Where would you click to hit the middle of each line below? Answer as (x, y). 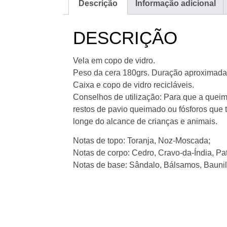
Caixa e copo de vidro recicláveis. (134, 85)
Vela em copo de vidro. (114, 60)
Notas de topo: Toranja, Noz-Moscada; (142, 140)
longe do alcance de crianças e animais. (145, 121)
